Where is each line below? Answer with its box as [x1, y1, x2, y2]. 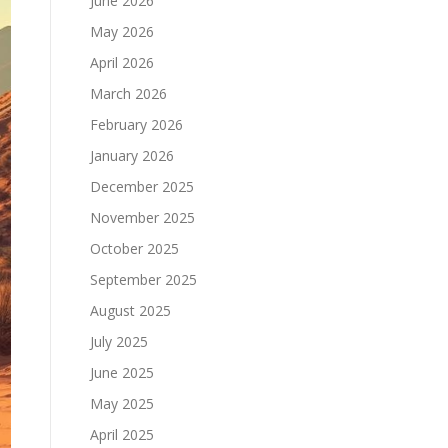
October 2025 [90, 239, 179, 258]
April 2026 [90, 53, 154, 72]
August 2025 [90, 301, 171, 320]
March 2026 [90, 84, 167, 103]
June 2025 [90, 363, 154, 382]
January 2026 [90, 146, 174, 165]
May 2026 [90, 22, 154, 41]
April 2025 [90, 425, 154, 444]
